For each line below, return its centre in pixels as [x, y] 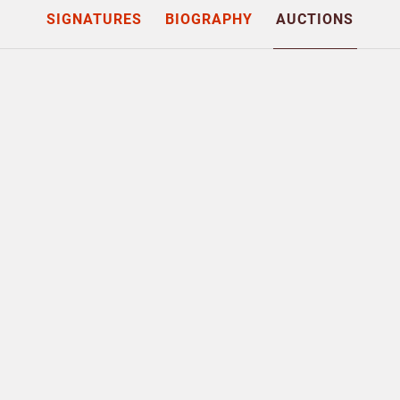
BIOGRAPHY [209, 19]
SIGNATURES [94, 19]
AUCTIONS [315, 19]
